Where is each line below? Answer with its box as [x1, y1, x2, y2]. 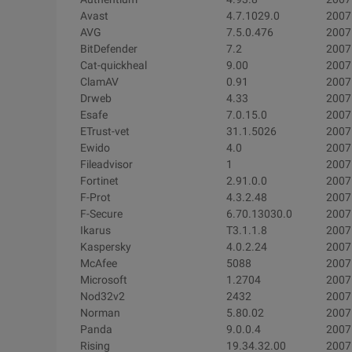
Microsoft [80, 273, 127, 286]
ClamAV [80, 75, 119, 88]
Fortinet [80, 174, 119, 187]
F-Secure [80, 207, 123, 220]
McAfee [80, 257, 117, 269]
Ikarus [80, 224, 111, 236]
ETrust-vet [80, 125, 130, 137]
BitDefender [80, 42, 137, 55]
